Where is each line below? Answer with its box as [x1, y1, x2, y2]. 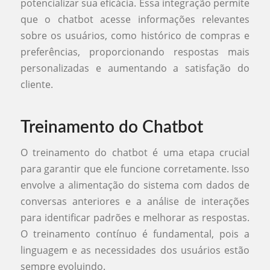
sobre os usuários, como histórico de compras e [20, 29, 250, 43]
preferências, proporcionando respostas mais [20, 45, 250, 59]
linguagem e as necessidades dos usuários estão [20, 243, 250, 257]
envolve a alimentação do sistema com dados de [20, 178, 250, 192]
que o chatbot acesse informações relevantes [20, 13, 250, 27]
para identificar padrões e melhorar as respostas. [20, 210, 250, 224]
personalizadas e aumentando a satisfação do [20, 61, 250, 75]
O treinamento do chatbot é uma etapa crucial [20, 145, 250, 159]
